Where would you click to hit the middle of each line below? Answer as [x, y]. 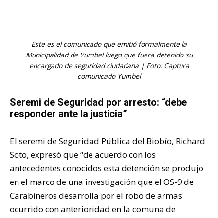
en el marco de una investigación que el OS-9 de [102, 182]
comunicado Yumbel [109, 76]
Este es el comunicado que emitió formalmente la [109, 44]
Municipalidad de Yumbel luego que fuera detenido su [109, 54]
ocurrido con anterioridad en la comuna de [93, 209]
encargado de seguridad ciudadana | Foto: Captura [109, 65]
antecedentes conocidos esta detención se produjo [107, 168]
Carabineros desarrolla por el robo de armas [96, 195]
